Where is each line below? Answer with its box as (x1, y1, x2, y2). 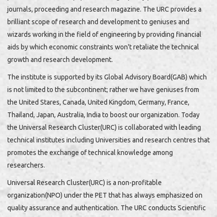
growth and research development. (7, 55, 113, 63)
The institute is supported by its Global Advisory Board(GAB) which (7, 73, 207, 81)
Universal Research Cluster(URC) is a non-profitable (7, 178, 162, 186)
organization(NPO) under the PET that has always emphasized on (7, 191, 202, 199)
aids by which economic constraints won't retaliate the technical (7, 43, 199, 51)
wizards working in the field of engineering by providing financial (7, 30, 201, 38)
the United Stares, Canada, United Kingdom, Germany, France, (7, 98, 189, 106)
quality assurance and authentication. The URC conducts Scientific (7, 203, 206, 212)
